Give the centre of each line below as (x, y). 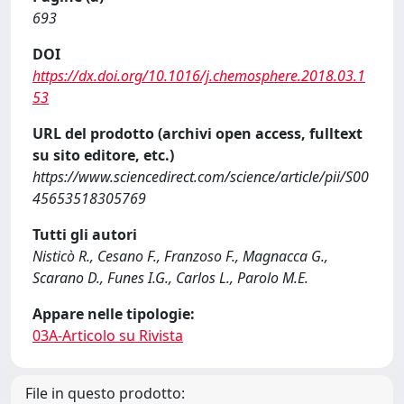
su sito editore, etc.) (103, 155)
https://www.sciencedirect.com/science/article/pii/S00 (201, 177)
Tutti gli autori (85, 234)
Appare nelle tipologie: (114, 314)
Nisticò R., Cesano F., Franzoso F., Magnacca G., (180, 256)
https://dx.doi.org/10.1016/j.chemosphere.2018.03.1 (199, 76)
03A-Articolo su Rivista (108, 335)
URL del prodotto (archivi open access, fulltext (197, 133)
